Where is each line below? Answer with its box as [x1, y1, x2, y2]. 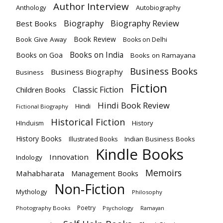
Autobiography [136, 3, 181, 12]
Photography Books [16, 204, 70, 212]
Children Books [16, 85, 66, 95]
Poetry [77, 204, 96, 213]
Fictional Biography [16, 103, 68, 111]
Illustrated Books [69, 135, 117, 144]
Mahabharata [16, 168, 64, 179]
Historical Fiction [51, 115, 125, 128]
